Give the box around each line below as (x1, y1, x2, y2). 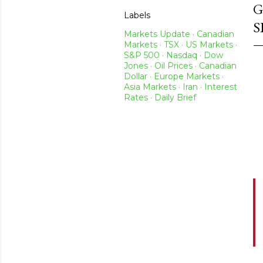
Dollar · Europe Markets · (124, 71, 224, 82)
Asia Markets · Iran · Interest (124, 82, 237, 93)
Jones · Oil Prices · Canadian (124, 60, 237, 72)
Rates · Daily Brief (124, 92, 196, 103)
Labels (124, 10, 150, 21)
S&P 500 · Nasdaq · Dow (124, 50, 223, 61)
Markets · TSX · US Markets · (124, 39, 237, 50)
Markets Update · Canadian (124, 29, 234, 40)
